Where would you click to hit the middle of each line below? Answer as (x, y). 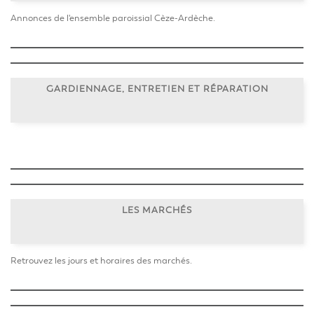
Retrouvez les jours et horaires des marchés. (101, 261)
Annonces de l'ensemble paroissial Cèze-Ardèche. (113, 18)
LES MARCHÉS (157, 210)
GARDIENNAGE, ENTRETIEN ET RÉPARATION (157, 89)
